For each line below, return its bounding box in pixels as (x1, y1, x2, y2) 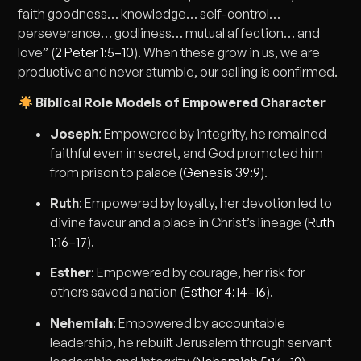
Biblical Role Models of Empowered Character (32, 94, 326, 111)
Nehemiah (50, 314, 114, 331)
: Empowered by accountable (113, 314, 286, 331)
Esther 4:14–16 (184, 284, 267, 301)
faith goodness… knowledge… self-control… (18, 5, 281, 22)
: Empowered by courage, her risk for (91, 264, 305, 281)
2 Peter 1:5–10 (55, 44, 135, 60)
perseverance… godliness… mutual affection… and (18, 24, 321, 41)
